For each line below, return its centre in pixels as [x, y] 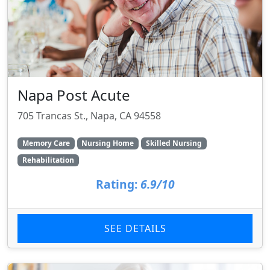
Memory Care [46, 143]
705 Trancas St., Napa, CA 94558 [89, 115]
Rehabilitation [48, 160]
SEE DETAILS [135, 229]
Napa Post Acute [74, 95]
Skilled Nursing [174, 143]
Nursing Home [108, 143]
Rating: [116, 184]
